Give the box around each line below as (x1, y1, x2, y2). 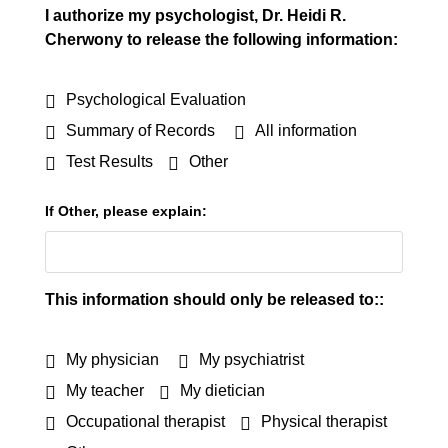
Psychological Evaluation (66, 91, 246, 108)
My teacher (66, 382, 144, 399)
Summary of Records (66, 122, 215, 139)
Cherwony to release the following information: (45, 31, 398, 48)
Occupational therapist (66, 413, 225, 430)
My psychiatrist (199, 351, 304, 368)
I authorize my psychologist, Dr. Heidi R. (45, 7, 346, 24)
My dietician (180, 382, 265, 399)
